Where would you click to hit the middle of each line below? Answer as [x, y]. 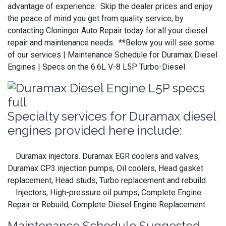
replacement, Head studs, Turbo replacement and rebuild [107, 180]
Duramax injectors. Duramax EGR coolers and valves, [104, 156]
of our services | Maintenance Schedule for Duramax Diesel [112, 54]
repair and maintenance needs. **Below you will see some [111, 42]
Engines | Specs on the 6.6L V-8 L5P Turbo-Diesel [96, 67]
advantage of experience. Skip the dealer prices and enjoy [110, 6]
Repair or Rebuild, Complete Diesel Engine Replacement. [107, 204]
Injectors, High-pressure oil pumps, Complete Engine [104, 192]
